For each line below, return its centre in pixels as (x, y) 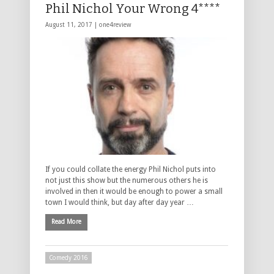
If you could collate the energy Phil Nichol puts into (131, 169)
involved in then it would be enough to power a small (134, 191)
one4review (115, 25)
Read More (66, 221)
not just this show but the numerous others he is (127, 180)
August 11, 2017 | (72, 25)
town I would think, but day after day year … (120, 202)
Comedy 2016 (68, 258)
